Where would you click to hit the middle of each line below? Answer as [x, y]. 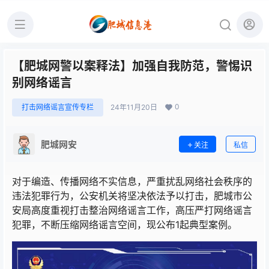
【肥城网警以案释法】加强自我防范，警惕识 [132, 66]
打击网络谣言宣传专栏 [58, 107]
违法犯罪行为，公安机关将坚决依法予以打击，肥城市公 [132, 196]
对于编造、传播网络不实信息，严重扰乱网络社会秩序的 [132, 181]
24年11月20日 [134, 107]
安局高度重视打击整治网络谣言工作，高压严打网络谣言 [132, 210]
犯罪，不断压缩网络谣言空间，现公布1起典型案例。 [125, 225]
